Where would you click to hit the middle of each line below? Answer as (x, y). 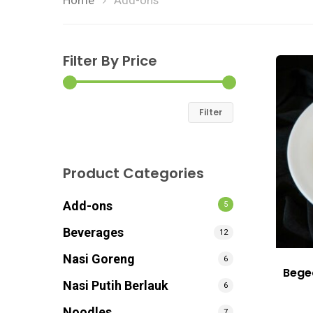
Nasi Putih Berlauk (116, 285)
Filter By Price (110, 61)
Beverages (93, 232)
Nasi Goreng (99, 259)
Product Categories (133, 173)
